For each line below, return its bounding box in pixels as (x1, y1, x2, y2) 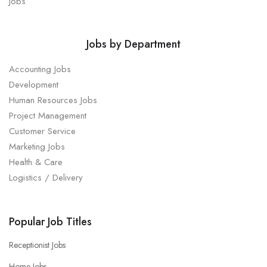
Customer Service (9, 125, 76, 138)
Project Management (9, 109, 86, 123)
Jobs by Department (86, 36, 181, 52)
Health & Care (9, 156, 63, 169)
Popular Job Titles (9, 214, 92, 230)
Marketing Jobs (9, 140, 65, 154)
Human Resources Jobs (9, 94, 97, 107)
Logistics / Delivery (9, 171, 83, 185)
